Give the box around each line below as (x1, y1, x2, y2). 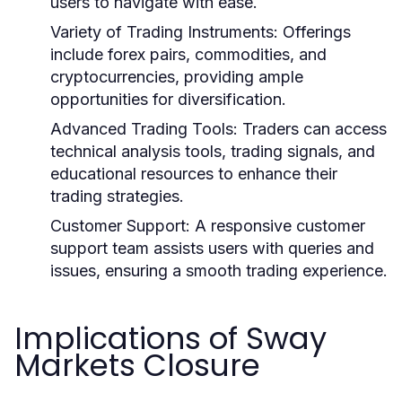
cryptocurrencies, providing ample (50, 67, 303, 86)
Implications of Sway (14, 317, 327, 360)
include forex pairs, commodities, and (50, 45, 327, 64)
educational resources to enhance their (50, 164, 337, 183)
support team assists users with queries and (50, 239, 374, 258)
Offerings (278, 22, 351, 41)
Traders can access (238, 119, 387, 138)
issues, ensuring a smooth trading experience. (50, 261, 388, 280)
